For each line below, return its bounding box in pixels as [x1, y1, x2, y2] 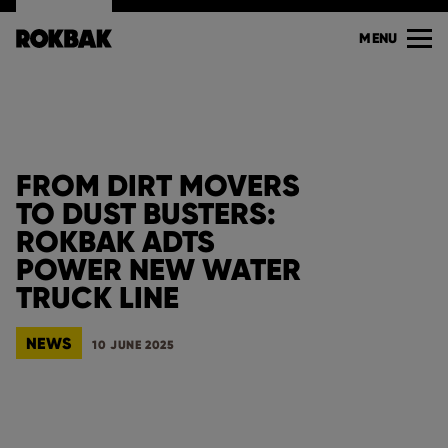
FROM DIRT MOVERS [16, 167, 300, 204]
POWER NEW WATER [16, 251, 301, 288]
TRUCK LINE [16, 279, 179, 316]
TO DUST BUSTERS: [16, 195, 276, 232]
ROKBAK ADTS [16, 223, 215, 260]
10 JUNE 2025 [92, 337, 175, 352]
